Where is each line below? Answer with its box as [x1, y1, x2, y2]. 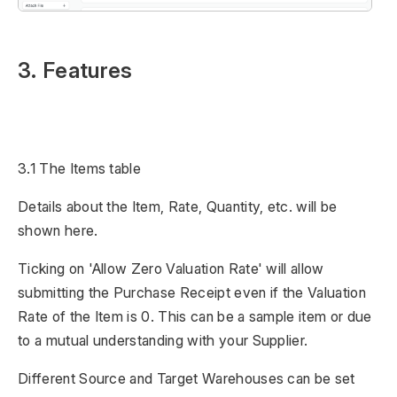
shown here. [18, 222, 98, 240]
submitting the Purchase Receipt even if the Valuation [18, 284, 366, 302]
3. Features [18, 58, 133, 84]
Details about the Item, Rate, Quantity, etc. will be [18, 198, 338, 216]
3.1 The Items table [18, 160, 142, 178]
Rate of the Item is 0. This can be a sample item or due [18, 307, 372, 326]
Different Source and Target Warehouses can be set [18, 370, 355, 388]
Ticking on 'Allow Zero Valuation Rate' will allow [18, 260, 324, 278]
